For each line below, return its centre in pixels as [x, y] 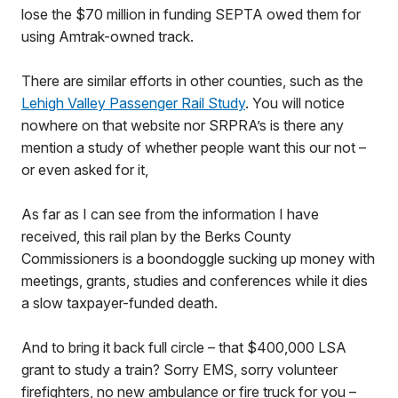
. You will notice [295, 103]
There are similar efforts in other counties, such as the [192, 81]
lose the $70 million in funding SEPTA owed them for [191, 14]
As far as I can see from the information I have [170, 214]
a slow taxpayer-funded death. [119, 303]
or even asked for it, [85, 170]
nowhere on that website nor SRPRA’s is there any [183, 125]
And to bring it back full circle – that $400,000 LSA [184, 347]
